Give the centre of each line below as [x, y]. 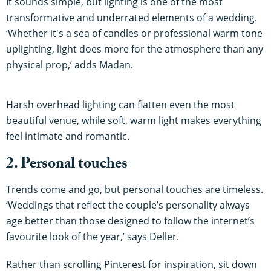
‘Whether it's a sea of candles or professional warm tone [134, 34]
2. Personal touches [67, 166]
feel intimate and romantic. [68, 136]
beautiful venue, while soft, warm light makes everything [134, 121]
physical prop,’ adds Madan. [70, 65]
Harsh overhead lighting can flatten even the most [120, 105]
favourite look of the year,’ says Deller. [93, 237]
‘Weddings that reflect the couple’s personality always [128, 205]
